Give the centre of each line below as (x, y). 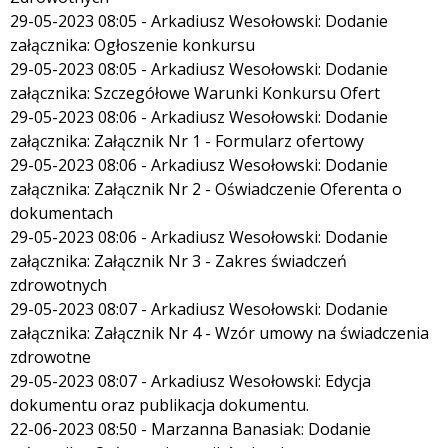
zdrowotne (50, 356)
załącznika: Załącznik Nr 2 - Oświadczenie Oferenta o (206, 188)
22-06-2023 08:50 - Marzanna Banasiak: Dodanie (190, 428)
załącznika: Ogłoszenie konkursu (132, 44)
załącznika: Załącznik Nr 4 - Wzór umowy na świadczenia (219, 332)
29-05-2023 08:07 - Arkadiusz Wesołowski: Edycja (190, 380)
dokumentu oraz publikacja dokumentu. (159, 404)
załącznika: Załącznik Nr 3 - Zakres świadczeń (178, 260)
